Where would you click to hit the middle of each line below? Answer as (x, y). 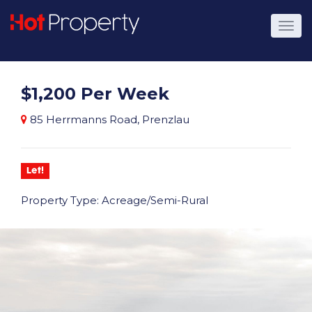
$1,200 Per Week (95, 94)
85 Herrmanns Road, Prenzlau (110, 119)
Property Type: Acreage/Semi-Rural (115, 200)
